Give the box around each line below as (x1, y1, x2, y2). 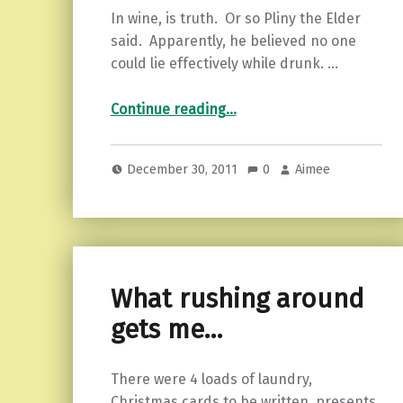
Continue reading (110, 101, 226, 119)
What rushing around (110, 282, 364, 315)
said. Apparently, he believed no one (110, 32, 356, 50)
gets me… (110, 313, 222, 345)
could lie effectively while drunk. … (110, 55, 338, 73)
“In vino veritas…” (224, 91, 285, 109)
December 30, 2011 (127, 160, 242, 177)
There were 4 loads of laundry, (110, 371, 312, 389)
